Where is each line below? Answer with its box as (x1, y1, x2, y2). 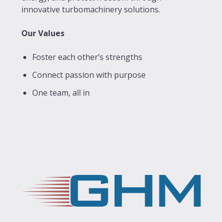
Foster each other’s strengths (32, 51, 142, 62)
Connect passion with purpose (32, 69, 146, 80)
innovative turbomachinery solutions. (21, 3, 160, 15)
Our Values (21, 27, 64, 39)
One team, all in (32, 87, 90, 98)
